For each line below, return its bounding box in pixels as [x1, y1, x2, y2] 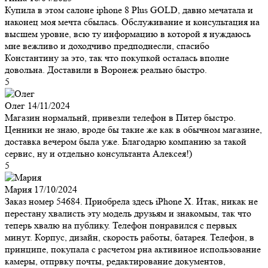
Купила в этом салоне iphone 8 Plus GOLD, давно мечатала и [5, 4, 253, 16]
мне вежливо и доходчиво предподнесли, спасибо [5, 39, 209, 51]
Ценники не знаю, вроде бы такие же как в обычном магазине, [5, 123, 262, 135]
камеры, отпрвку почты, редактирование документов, [5, 255, 226, 267]
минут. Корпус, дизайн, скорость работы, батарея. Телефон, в [5, 231, 254, 243]
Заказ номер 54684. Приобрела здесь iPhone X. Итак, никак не [5, 195, 258, 207]
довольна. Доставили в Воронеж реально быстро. [5, 63, 207, 75]
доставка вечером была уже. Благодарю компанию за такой [5, 135, 246, 147]
